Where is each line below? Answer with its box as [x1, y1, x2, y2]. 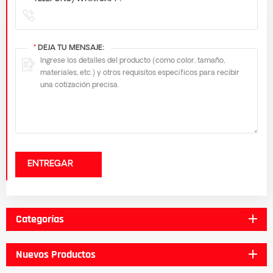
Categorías [16, 211, 64, 226]
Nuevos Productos [16, 247, 96, 261]
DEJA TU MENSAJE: [36, 44, 105, 52]
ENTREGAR [27, 159, 73, 169]
